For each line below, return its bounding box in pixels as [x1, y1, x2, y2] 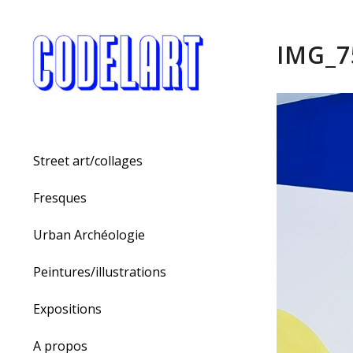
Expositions [33, 300, 102, 318]
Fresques [33, 189, 87, 207]
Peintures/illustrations [33, 263, 166, 281]
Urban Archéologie [33, 226, 145, 244]
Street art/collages [33, 152, 143, 170]
